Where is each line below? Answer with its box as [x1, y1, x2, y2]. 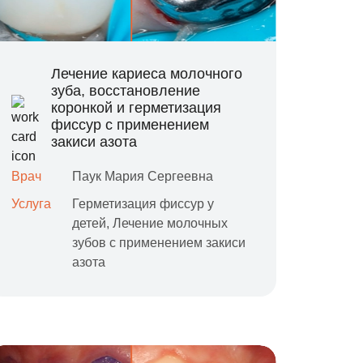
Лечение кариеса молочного [51, 66, 243, 82]
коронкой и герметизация [51, 100, 222, 116]
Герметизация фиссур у [72, 197, 215, 211]
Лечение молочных [113, 216, 228, 230]
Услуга [11, 197, 52, 211]
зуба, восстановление [51, 83, 201, 99]
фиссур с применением [51, 117, 210, 133]
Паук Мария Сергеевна [72, 169, 214, 183]
